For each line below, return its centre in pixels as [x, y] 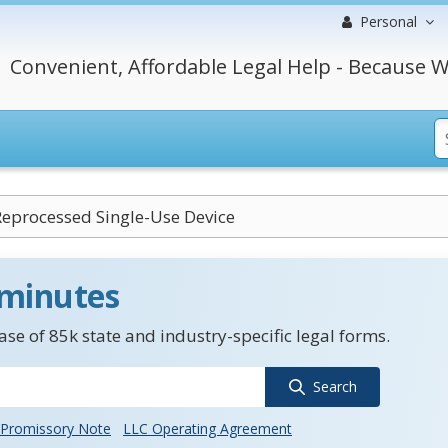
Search [334, 386]
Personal [388, 21]
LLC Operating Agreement [207, 428]
